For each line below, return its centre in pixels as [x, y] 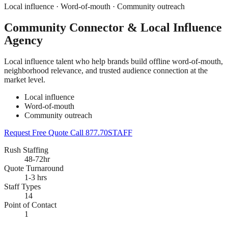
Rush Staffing [26, 150]
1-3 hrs [36, 177]
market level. [25, 79]
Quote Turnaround [34, 168]
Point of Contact [30, 205]
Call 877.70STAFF [101, 132]
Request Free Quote [37, 132]
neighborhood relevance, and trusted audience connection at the [106, 70]
